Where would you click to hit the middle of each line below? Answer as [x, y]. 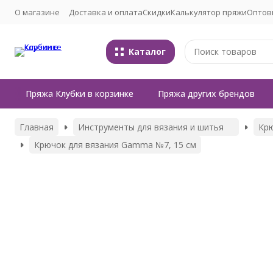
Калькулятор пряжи [209, 12]
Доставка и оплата [106, 12]
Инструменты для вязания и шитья [151, 127]
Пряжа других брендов [206, 94]
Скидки [157, 12]
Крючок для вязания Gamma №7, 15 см [115, 145]
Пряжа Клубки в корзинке [80, 94]
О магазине [37, 12]
